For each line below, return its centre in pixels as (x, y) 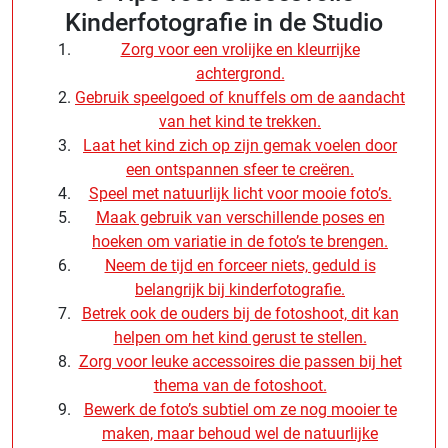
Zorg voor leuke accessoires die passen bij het (240, 361)
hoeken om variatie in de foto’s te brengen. (240, 241)
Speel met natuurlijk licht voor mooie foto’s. (240, 193)
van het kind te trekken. (240, 121)
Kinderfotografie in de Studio (224, 22)
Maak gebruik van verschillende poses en (240, 217)
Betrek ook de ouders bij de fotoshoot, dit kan (240, 313)
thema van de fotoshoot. (240, 385)
